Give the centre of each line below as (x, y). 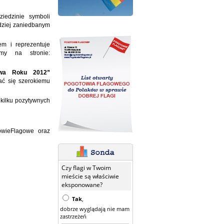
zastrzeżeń (73, 216)
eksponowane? (82, 185)
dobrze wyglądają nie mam (95, 209)
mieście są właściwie (90, 176)
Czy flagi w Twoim (86, 168)
